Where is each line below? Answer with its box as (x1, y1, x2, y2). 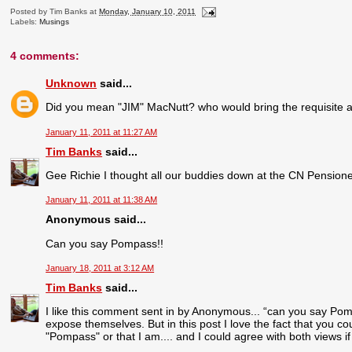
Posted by (10, 7, 50, 16)
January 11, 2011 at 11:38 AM (46, 195, 158, 205)
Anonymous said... (46, 213, 147, 226)
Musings (39, 17, 70, 26)
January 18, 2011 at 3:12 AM (46, 262, 155, 273)
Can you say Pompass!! (46, 236, 164, 250)
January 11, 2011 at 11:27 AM (46, 126, 158, 137)
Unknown (46, 77, 97, 90)
